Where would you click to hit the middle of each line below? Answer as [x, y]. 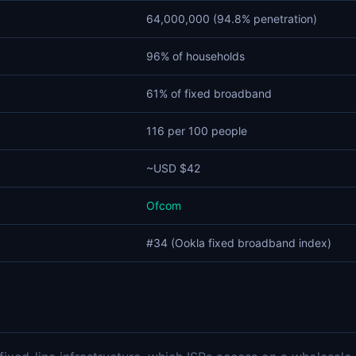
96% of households [195, 56]
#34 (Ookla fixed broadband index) [239, 243]
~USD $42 [173, 168]
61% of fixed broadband [209, 93]
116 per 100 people [197, 131]
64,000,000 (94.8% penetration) [232, 19]
